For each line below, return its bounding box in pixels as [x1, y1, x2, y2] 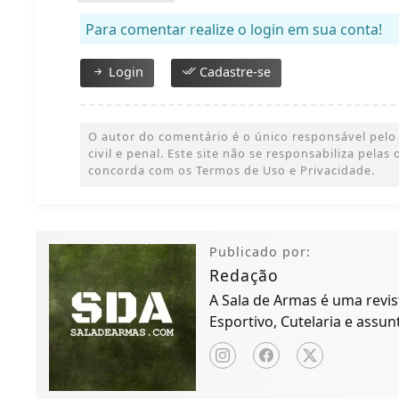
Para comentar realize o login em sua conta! [85, 19, 383, 39]
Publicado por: [209, 242, 312, 260]
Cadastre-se [196, 62, 272, 80]
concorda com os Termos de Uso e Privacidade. [88, 161, 376, 178]
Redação [209, 264, 280, 286]
